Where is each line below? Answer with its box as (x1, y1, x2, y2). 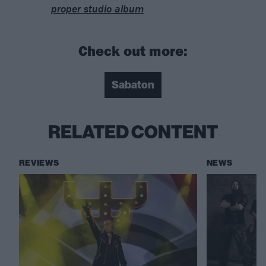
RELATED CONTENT (48, 122, 218, 144)
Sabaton (112, 78, 154, 92)
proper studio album (50, 2, 144, 16)
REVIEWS (19, 158, 59, 169)
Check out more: (78, 42, 188, 60)
